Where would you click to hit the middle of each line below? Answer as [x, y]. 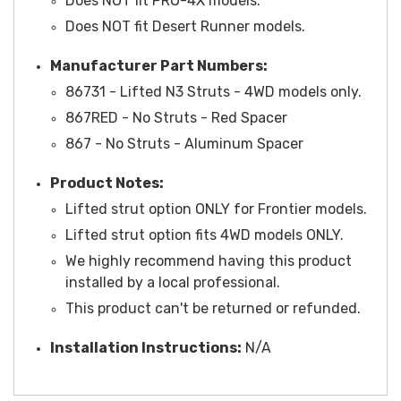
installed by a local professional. [172, 282]
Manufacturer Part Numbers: [159, 65]
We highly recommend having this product [208, 260]
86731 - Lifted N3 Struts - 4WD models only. [213, 91]
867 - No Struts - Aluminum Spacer [184, 143]
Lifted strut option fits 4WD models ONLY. [204, 235]
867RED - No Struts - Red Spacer [176, 117]
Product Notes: [107, 183]
